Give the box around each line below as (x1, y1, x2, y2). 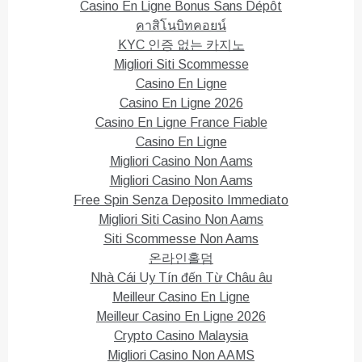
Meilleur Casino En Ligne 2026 (96, 309, 266, 324)
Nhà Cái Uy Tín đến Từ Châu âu (90, 271, 272, 285)
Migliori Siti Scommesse (113, 57, 249, 72)
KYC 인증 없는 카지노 (117, 38, 245, 53)
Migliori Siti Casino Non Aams (99, 213, 263, 227)
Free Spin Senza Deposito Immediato (74, 193, 288, 208)
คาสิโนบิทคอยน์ (136, 19, 226, 33)
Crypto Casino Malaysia (114, 329, 248, 343)
